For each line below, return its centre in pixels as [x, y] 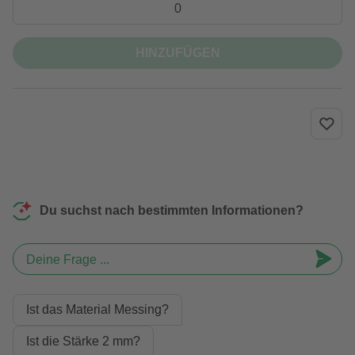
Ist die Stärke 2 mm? [83, 341]
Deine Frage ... [68, 260]
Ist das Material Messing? [97, 309]
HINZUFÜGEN [177, 53]
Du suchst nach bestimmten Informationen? [172, 210]
